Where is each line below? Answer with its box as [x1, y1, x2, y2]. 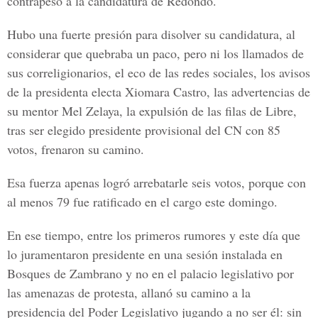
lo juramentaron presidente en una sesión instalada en [7, 246, 283, 263]
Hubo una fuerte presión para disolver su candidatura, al [7, 26, 295, 43]
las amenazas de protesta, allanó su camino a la [7, 284, 251, 301]
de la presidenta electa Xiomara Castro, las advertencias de [7, 83, 310, 100]
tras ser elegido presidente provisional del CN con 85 [7, 121, 280, 138]
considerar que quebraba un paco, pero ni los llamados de [7, 45, 304, 62]
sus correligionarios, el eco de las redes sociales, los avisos [7, 64, 310, 81]
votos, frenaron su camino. [7, 141, 144, 158]
